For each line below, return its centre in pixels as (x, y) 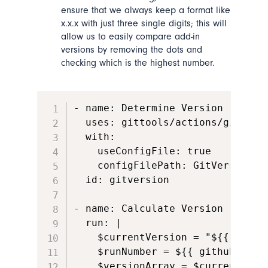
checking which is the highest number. (138, 63)
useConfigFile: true (143, 151)
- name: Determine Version (149, 108)
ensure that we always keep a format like (145, 10)
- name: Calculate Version (149, 209)
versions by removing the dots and (131, 50)
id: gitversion (122, 180)
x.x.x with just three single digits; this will (144, 24)
